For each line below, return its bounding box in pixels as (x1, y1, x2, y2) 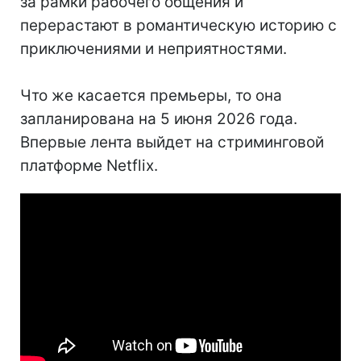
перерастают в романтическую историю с (20, 16, 337, 35)
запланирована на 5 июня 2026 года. (20, 110, 297, 129)
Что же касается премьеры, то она (20, 86, 282, 106)
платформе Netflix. (20, 156, 158, 176)
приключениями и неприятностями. (20, 39, 287, 59)
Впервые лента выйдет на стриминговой (20, 133, 324, 152)
